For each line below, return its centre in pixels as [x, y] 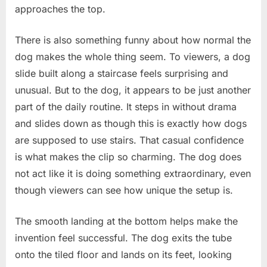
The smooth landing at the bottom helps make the [126, 221]
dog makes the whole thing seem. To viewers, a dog [133, 56]
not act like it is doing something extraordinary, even [133, 173]
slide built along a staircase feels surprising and [122, 73]
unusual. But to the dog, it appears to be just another [133, 90]
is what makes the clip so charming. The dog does [128, 156]
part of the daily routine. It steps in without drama [126, 106]
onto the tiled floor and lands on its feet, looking [123, 254]
